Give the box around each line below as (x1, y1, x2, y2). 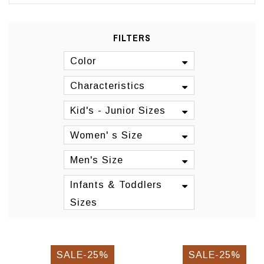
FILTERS (113, 31, 151, 44)
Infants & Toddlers (70, 179, 162, 190)
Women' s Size (70, 130, 143, 140)
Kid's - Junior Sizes (70, 105, 166, 115)
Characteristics (70, 80, 145, 91)
